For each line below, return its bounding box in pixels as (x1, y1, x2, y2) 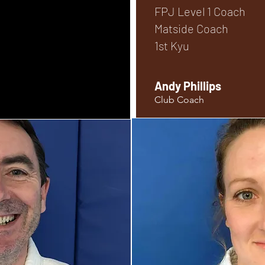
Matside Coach (154, 21, 228, 35)
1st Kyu (154, 38, 189, 53)
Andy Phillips (154, 79, 221, 93)
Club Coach (154, 94, 204, 105)
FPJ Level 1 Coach (154, 4, 245, 18)
